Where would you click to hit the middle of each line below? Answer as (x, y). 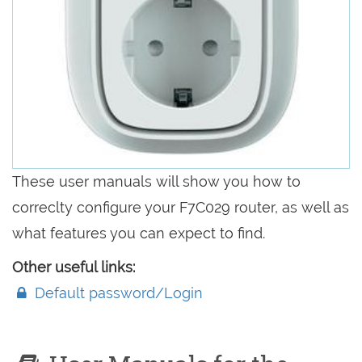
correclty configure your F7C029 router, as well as (181, 207)
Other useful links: (74, 267)
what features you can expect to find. (139, 233)
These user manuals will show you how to (156, 181)
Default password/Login (117, 293)
